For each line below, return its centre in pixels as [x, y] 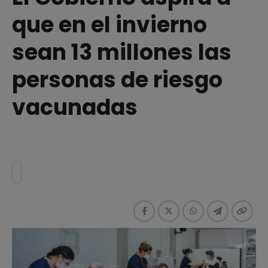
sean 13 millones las [122, 52]
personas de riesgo [117, 80]
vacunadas [75, 107]
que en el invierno [109, 25]
